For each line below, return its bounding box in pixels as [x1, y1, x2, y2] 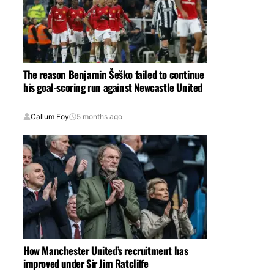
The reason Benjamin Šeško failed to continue [23, 67, 204, 83]
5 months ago [76, 112, 122, 122]
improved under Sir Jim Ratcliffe [23, 255, 149, 271]
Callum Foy [31, 112, 69, 122]
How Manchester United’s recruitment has [23, 242, 188, 258]
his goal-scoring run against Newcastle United [23, 80, 202, 95]
